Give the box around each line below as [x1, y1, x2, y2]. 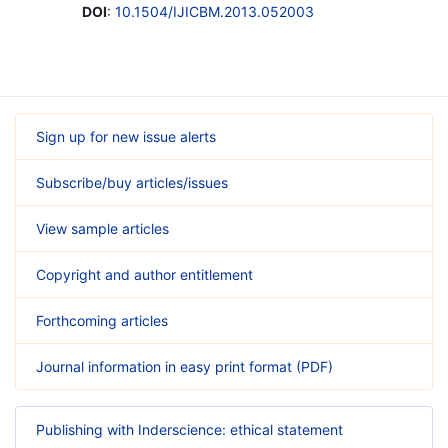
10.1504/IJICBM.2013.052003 [115, 2, 314, 20]
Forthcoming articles [36, 311, 168, 329]
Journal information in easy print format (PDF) [36, 357, 333, 375]
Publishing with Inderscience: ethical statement [36, 420, 343, 438]
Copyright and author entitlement [36, 265, 253, 283]
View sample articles [36, 219, 169, 237]
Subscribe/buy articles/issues [36, 173, 228, 191]
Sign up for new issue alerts [36, 127, 216, 145]
